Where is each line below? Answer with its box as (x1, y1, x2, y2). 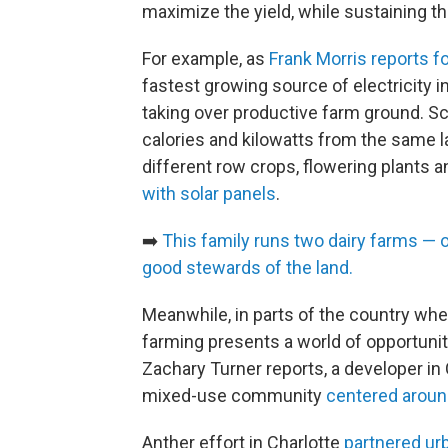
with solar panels (142, 183, 276, 204)
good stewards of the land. (142, 257, 353, 278)
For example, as (142, 48, 269, 69)
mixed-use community (142, 385, 326, 406)
